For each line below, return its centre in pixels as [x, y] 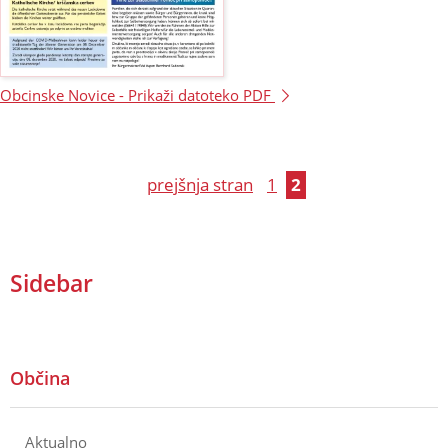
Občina [40, 378]
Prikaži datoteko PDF [201, 95]
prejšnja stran [200, 185]
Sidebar [51, 283]
